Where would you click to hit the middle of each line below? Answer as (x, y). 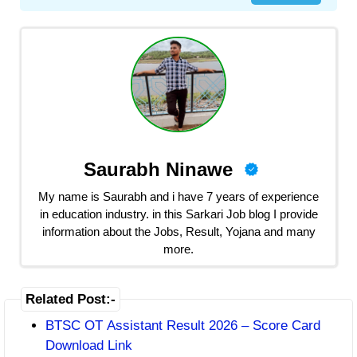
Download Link (89, 345)
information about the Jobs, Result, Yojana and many (178, 231)
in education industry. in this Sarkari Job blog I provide (178, 214)
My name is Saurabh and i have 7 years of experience (178, 196)
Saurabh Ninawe (158, 169)
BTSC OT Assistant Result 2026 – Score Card (183, 326)
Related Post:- (71, 299)
